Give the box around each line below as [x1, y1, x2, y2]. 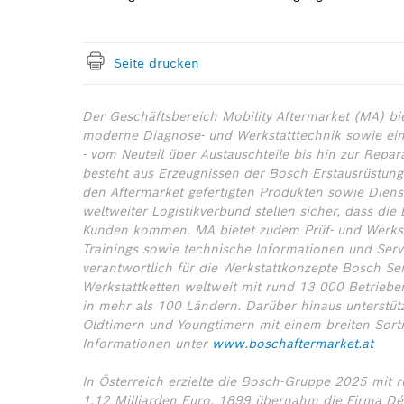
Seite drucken [114, 55, 199, 71]
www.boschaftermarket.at [212, 335, 373, 352]
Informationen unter [82, 335, 212, 352]
